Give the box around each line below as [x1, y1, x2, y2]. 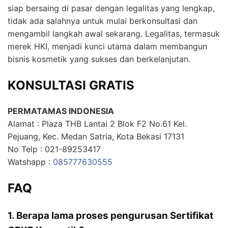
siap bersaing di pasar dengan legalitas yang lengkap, [8, 3, 215, 13]
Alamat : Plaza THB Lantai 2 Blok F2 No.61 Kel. [8, 119, 187, 129]
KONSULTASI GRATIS [8, 77, 134, 93]
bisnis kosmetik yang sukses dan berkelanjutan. [8, 53, 190, 64]
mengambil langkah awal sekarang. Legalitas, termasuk [8, 28, 220, 39]
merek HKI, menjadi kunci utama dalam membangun [8, 41, 207, 51]
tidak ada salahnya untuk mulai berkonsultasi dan [8, 15, 197, 26]
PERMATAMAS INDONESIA [8, 106, 114, 117]
